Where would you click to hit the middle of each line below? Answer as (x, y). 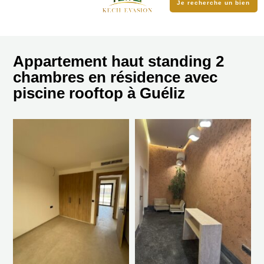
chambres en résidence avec (115, 77)
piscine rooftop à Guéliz (99, 93)
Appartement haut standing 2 (119, 62)
